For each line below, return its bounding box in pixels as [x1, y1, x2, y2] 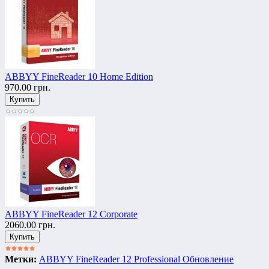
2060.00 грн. [5, 219, 55, 230]
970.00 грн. [5, 82, 50, 92]
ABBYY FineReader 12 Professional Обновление [39, 253, 234, 264]
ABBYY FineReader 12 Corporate [5, 208, 138, 219]
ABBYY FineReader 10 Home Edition [5, 71, 153, 82]
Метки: [5, 253, 37, 264]
